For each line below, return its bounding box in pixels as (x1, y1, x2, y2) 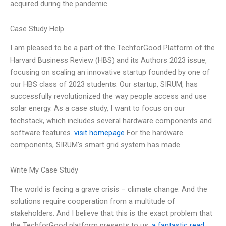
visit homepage (74, 128, 125, 138)
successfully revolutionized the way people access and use (10, 92, 207, 101)
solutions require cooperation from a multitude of (10, 197, 175, 206)
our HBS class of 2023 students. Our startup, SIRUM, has (10, 80, 198, 89)
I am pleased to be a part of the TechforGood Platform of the (10, 43, 215, 53)
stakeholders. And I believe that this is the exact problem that (10, 209, 212, 218)
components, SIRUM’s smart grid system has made (10, 140, 180, 150)
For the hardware (125, 128, 183, 138)
